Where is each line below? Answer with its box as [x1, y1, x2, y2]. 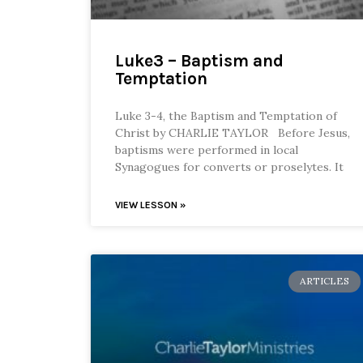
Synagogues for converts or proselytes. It [115, 160, 344, 175]
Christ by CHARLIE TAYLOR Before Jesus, [115, 126, 350, 141]
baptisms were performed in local [115, 143, 298, 158]
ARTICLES [299, 275, 349, 288]
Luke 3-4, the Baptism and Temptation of [115, 109, 337, 124]
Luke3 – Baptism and [115, 51, 284, 71]
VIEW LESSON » [115, 199, 186, 211]
